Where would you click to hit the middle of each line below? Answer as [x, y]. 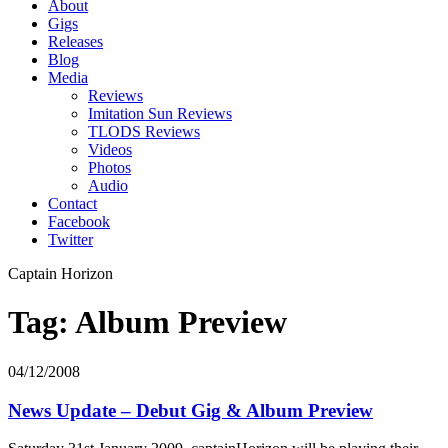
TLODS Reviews [144, 131]
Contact [72, 203]
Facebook [79, 221]
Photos [109, 167]
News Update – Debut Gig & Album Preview [190, 410]
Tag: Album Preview [147, 322]
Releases [75, 41]
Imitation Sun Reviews [160, 113]
